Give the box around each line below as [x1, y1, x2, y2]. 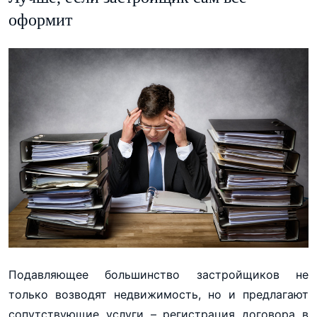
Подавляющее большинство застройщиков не [8, 267, 309, 282]
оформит [8, 10, 72, 29]
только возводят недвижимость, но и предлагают [8, 287, 309, 301]
